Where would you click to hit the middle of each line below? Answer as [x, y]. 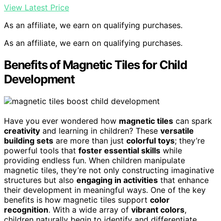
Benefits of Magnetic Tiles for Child [95, 65]
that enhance [183, 180]
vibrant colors [158, 210]
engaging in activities [117, 180]
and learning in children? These [100, 131]
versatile [177, 131]
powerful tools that [41, 151]
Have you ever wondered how [61, 121]
